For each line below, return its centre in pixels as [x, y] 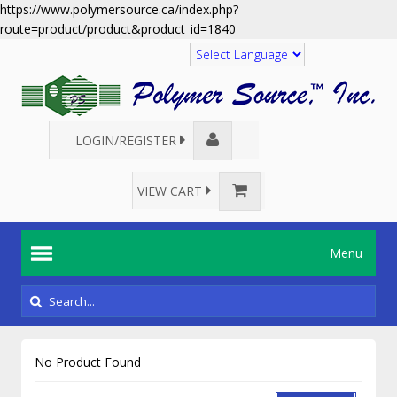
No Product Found [87, 362]
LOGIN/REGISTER [128, 140]
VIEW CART [171, 191]
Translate [249, 79]
